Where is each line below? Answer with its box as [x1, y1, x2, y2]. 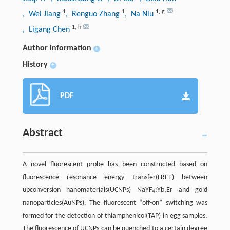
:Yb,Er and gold [155, 186, 208, 194]
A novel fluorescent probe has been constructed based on [22, 160, 208, 168]
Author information [22, 44, 91, 52]
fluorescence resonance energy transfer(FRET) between [22, 173, 208, 181]
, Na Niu [124, 10, 156, 18]
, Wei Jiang [22, 10, 63, 18]
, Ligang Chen [22, 25, 72, 34]
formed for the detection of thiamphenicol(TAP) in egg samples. [22, 212, 208, 220]
